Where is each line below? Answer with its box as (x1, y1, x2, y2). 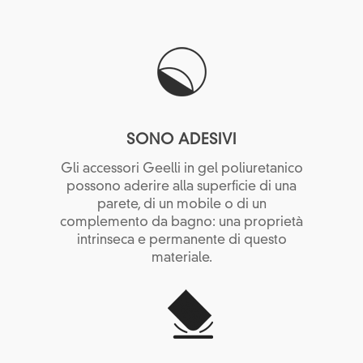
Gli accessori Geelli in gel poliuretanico (60, 163, 303, 176)
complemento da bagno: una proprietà (60, 216, 303, 229)
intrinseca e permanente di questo (76, 234, 287, 247)
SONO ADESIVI (126, 133, 237, 147)
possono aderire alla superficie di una (66, 181, 297, 194)
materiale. (151, 252, 212, 265)
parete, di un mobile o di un (96, 199, 267, 211)
